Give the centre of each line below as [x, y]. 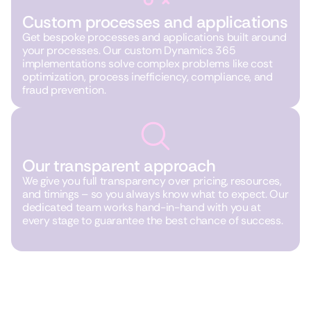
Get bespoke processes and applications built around [154, 37]
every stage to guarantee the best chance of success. [153, 220]
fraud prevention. [64, 90]
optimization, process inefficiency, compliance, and [148, 77]
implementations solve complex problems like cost [148, 64]
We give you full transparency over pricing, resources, [152, 181]
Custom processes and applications [155, 22]
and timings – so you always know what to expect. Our [155, 194]
